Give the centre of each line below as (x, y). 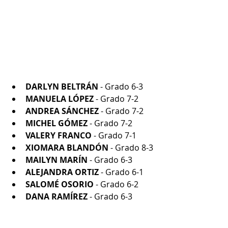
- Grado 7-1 (114, 135)
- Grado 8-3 (131, 147)
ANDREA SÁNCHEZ (62, 111)
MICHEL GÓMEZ (56, 123)
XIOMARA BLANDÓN (67, 147)
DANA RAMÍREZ (56, 196)
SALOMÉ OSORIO (60, 184)
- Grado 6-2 (116, 184)
